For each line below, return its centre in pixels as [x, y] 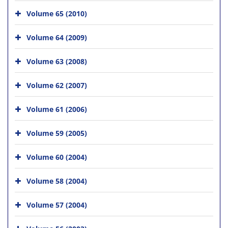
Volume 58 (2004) [57, 181]
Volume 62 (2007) [57, 85]
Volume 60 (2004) [57, 157]
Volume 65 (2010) [57, 13]
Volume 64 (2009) [57, 37]
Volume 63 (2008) [57, 61]
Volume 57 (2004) [57, 205]
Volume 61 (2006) [57, 109]
